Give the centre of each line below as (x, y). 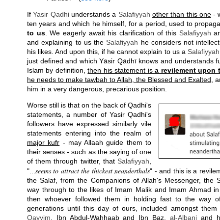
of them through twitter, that (72, 161)
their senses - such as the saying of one (89, 152)
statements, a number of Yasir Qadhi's (89, 114)
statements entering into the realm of (89, 133)
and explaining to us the (67, 42)
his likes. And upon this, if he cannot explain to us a (107, 52)
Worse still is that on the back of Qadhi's (89, 105)
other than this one (181, 14)
